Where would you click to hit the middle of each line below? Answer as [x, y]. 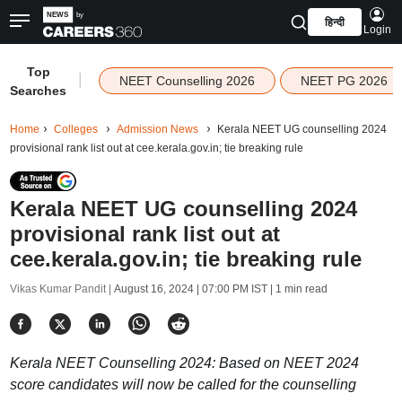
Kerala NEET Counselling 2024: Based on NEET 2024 [184, 363]
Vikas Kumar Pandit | [61, 289]
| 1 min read [297, 289]
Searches [39, 91]
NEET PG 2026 [344, 81]
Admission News [157, 129]
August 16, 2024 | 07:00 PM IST [190, 289]
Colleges [75, 129]
